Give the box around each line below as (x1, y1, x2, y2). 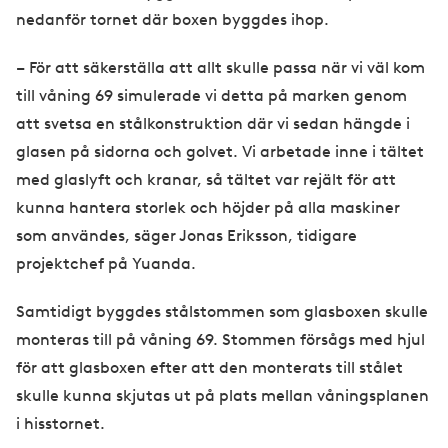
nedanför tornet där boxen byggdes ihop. (16, 10, 329, 30)
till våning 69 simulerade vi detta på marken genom (16, 86, 407, 106)
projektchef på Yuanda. (16, 254, 200, 274)
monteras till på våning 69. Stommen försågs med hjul (16, 330, 425, 350)
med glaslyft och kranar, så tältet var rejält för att (16, 170, 396, 190)
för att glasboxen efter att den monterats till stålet (16, 358, 403, 378)
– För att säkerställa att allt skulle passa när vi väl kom (16, 58, 425, 78)
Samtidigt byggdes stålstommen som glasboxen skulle (16, 302, 428, 322)
